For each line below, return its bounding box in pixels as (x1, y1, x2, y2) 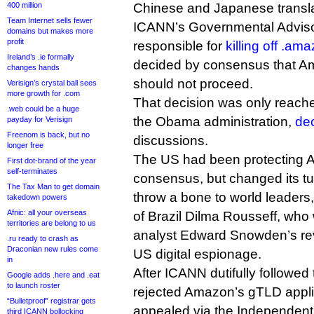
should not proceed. (133, 76, 253, 91)
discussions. (133, 133, 208, 148)
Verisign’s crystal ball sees (7, 78, 97, 87)
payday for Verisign (7, 115, 72, 123)
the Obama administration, (133, 114, 295, 129)
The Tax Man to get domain (7, 182, 100, 191)
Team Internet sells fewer (7, 16, 93, 25)
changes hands (7, 63, 60, 71)
